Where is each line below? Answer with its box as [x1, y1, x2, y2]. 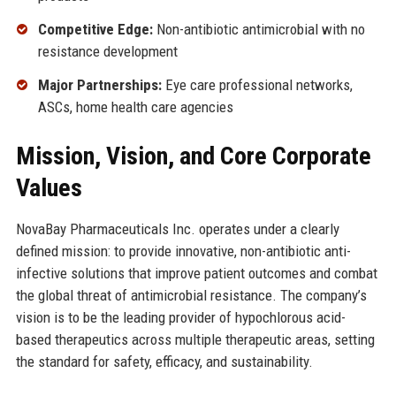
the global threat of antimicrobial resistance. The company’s [15, 286, 367, 304]
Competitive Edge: [37, 20, 153, 39]
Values [15, 172, 82, 202]
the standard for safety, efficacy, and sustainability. [15, 352, 313, 370]
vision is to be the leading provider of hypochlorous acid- [15, 308, 346, 326]
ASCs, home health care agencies [37, 97, 233, 116]
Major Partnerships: [37, 75, 162, 94]
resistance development [37, 42, 178, 61]
